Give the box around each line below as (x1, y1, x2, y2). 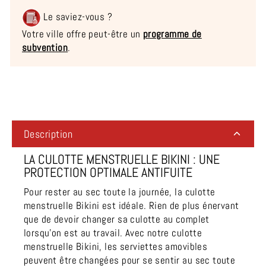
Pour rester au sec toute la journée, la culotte (24, 185, 216, 198)
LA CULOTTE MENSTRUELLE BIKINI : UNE (24, 150, 220, 168)
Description (24, 126, 72, 141)
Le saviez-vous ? (41, 10, 113, 23)
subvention (22, 41, 68, 54)
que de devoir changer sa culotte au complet (24, 213, 210, 226)
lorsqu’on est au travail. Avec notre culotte (24, 226, 202, 239)
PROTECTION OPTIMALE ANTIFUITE (24, 163, 192, 181)
